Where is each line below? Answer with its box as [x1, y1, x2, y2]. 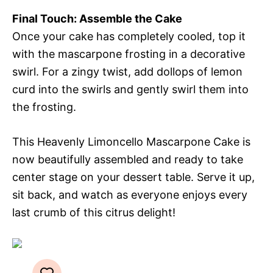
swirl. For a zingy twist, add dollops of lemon [12, 65, 243, 79]
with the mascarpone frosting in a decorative [12, 48, 245, 61]
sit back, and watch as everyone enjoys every [12, 188, 247, 202]
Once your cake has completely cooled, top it [12, 30, 246, 43]
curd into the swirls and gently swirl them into [12, 83, 249, 96]
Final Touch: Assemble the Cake [12, 12, 182, 26]
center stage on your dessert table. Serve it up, [12, 171, 255, 184]
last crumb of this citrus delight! [12, 206, 175, 219]
